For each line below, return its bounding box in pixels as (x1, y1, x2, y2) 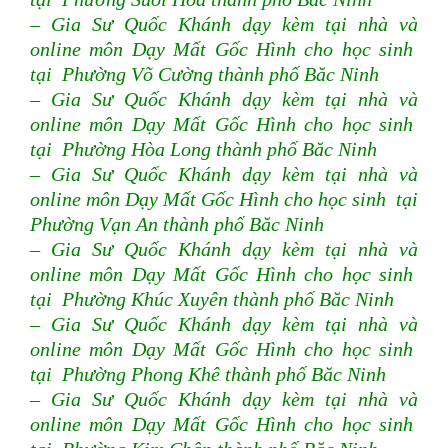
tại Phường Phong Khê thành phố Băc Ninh (30, 364, 386, 385)
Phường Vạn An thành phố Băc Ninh (30, 214, 324, 235)
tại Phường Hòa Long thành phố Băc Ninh (30, 139, 377, 160)
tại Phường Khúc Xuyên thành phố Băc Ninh (30, 289, 394, 310)
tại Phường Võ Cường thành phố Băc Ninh (30, 64, 379, 85)
